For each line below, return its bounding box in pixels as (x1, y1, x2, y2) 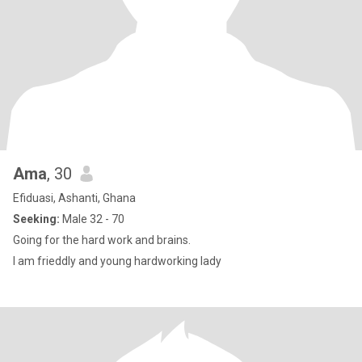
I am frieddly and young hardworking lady (13, 255, 221, 267)
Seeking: (13, 213, 60, 225)
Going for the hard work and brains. (13, 234, 191, 246)
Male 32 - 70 (60, 213, 124, 225)
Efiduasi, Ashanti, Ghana (13, 192, 136, 204)
